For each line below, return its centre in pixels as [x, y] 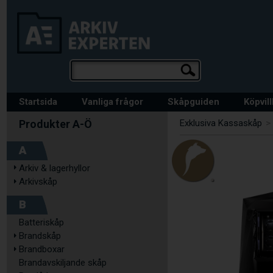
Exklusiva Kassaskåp [221, 123]
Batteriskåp [41, 222]
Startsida [38, 102]
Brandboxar [42, 249]
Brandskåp [40, 236]
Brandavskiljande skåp [63, 263]
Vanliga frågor [112, 102]
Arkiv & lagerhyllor [55, 168]
